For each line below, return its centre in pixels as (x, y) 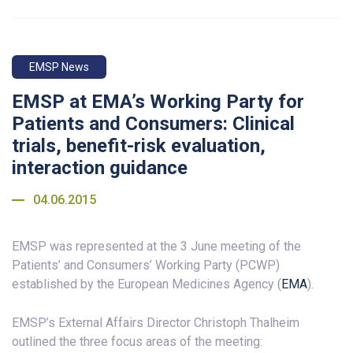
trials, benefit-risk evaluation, (139, 146)
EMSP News (59, 67)
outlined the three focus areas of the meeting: (137, 342)
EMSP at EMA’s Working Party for (158, 102)
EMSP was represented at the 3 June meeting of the (156, 247)
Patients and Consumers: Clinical (153, 124)
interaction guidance (100, 168)
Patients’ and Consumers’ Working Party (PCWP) (146, 266)
